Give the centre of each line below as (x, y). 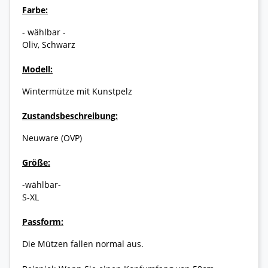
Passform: (43, 221)
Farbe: (35, 10)
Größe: (36, 162)
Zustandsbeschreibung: (70, 115)
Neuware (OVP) (52, 138)
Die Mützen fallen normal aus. (83, 243)
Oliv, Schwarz (49, 44)
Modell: (37, 69)
